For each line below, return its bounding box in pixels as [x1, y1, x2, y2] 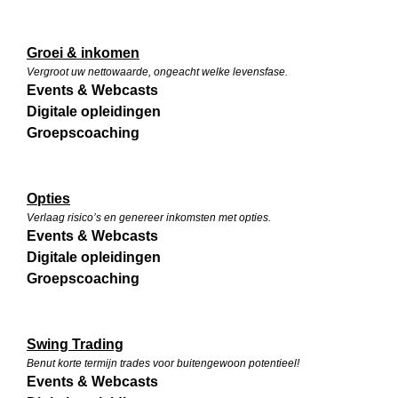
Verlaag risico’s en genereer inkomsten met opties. [27, 211, 271, 225]
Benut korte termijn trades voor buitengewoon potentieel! [27, 357, 299, 370]
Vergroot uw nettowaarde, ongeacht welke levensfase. [27, 66, 288, 79]
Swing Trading [27, 337, 123, 353]
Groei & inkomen [27, 45, 139, 61]
